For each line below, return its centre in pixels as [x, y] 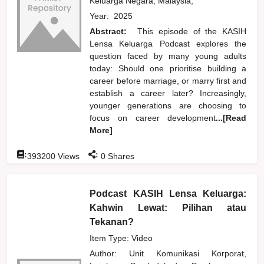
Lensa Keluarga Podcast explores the [168, 43]
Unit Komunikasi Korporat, [188, 253]
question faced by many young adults [168, 56]
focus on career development [153, 118]
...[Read [231, 118]
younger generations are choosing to [168, 105]
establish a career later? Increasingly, [168, 93]
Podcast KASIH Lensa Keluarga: [168, 193]
